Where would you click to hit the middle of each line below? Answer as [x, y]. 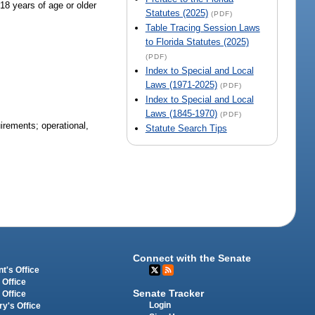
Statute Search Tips [186, 129]
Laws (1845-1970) [181, 114]
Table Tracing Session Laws [202, 28]
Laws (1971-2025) [181, 85]
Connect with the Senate [192, 258]
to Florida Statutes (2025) [197, 42]
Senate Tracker [169, 294]
